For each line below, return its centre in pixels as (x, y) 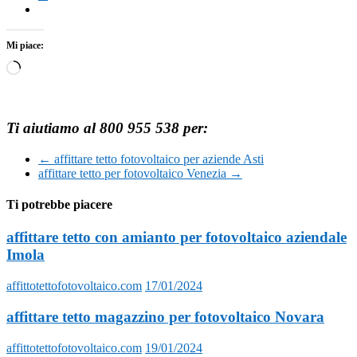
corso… (40, 96)
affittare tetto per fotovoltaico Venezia (134, 173)
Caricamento (52, 67)
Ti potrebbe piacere (59, 205)
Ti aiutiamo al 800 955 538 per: (107, 128)
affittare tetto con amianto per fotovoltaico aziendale (177, 237)
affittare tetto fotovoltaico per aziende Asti (157, 159)
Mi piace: (25, 46)
